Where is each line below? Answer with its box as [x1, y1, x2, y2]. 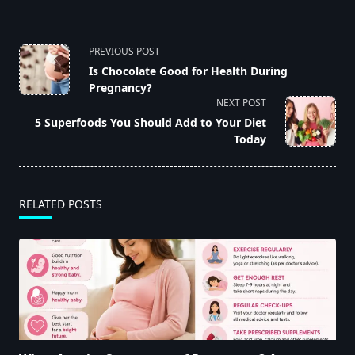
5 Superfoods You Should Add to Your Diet [35, 114, 266, 130]
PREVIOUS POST [89, 44, 160, 58]
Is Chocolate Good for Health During [89, 63, 288, 78]
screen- [18, 101, 63, 119]
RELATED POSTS [19, 196, 102, 212]
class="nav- [18, 63, 86, 81]
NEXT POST [216, 95, 266, 109]
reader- [18, 120, 63, 138]
